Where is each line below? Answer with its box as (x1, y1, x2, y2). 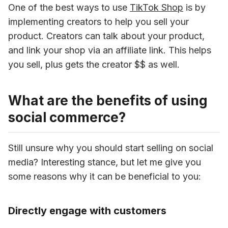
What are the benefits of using (8, 93, 208, 108)
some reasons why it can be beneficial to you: (8, 171, 201, 182)
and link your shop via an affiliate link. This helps (8, 45, 211, 55)
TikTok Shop (130, 2, 183, 13)
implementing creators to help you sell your (8, 16, 189, 27)
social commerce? (8, 109, 126, 125)
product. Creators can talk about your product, (8, 31, 205, 41)
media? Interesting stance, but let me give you (8, 157, 201, 167)
